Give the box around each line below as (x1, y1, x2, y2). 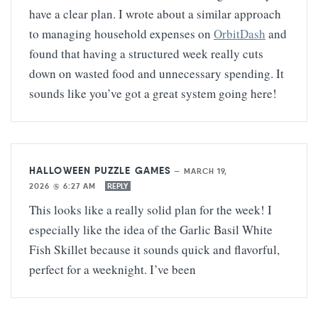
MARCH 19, (183, 165, 228, 176)
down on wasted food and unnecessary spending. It (29, 65, 284, 82)
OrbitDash (214, 25, 265, 42)
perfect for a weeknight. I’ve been (29, 261, 196, 278)
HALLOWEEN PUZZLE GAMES (29, 163, 172, 177)
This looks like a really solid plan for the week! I (29, 201, 272, 218)
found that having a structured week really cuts (29, 45, 263, 62)
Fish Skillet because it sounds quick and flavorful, (29, 241, 280, 258)
